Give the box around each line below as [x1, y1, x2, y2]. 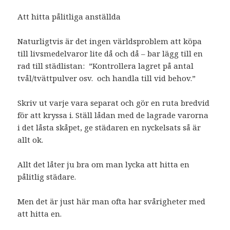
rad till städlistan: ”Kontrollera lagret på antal [17, 60, 194, 71]
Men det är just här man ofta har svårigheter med [17, 196, 206, 206]
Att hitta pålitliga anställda [17, 11, 121, 22]
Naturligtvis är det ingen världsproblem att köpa [17, 35, 202, 46]
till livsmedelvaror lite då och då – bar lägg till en [17, 48, 203, 59]
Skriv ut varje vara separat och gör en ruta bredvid [17, 97, 210, 108]
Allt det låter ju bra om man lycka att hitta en [17, 159, 190, 169]
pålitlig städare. [17, 171, 76, 182]
